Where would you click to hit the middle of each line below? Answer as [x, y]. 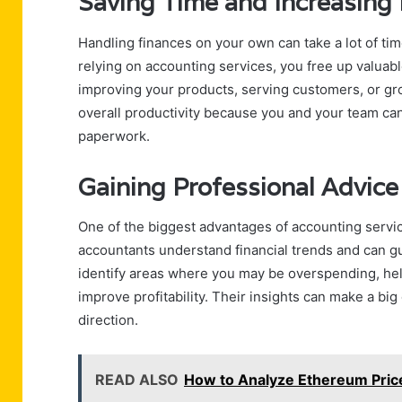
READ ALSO [137, 380]
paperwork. [114, 135]
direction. [108, 320]
